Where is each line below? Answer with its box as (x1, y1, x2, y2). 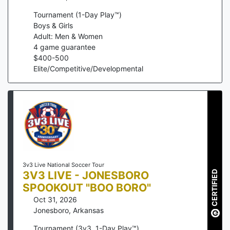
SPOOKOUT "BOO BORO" (22, 181, 151, 194)
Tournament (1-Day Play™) (33, 10, 122, 19)
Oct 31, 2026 (33, 195, 77, 204)
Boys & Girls (33, 21, 73, 30)
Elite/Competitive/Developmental (33, 64, 143, 73)
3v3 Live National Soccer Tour (22, 161, 104, 168)
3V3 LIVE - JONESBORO (22, 168, 149, 182)
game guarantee (38, 42, 95, 51)
